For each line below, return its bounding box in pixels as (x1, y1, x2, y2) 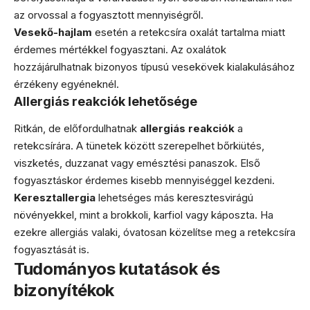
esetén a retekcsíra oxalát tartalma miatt (92, 26, 285, 39)
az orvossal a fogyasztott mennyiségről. (14, 8, 203, 21)
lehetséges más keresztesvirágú (95, 190, 253, 204)
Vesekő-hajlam (14, 26, 92, 39)
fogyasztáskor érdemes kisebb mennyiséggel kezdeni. (14, 173, 275, 187)
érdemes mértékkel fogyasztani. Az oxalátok (14, 43, 226, 56)
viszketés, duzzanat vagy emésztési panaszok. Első (14, 156, 260, 170)
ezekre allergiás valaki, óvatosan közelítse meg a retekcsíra (14, 225, 295, 239)
